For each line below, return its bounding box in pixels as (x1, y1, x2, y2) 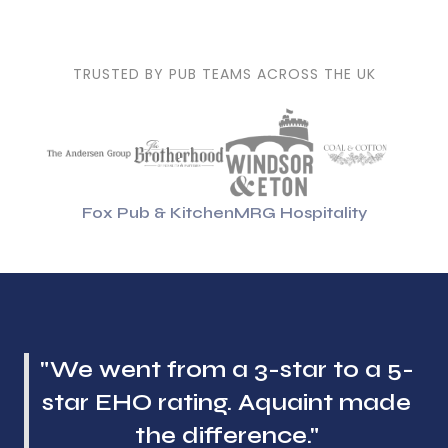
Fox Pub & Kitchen (81, 202, 234, 222)
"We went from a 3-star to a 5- (39, 354, 414, 384)
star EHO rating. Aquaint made (42, 387, 411, 417)
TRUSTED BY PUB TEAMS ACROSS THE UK (72, 64, 376, 85)
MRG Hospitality (233, 202, 367, 222)
